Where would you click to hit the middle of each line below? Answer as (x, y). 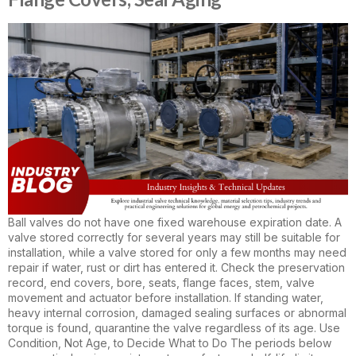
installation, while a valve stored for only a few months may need (177, 252)
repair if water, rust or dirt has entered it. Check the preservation (176, 267)
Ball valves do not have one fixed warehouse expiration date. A (175, 222)
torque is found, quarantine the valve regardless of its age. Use (174, 327)
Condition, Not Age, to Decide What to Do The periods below (170, 342)
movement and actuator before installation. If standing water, (166, 297)
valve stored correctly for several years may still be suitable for (174, 237)
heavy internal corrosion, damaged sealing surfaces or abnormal (177, 312)
